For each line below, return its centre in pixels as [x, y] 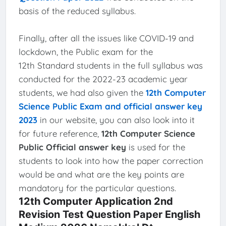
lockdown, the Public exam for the [86, 51]
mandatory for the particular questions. [97, 188]
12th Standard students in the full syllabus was [110, 65]
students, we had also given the [82, 92]
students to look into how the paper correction [111, 160]
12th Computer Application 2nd [96, 201]
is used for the [155, 147]
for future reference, [60, 133]
